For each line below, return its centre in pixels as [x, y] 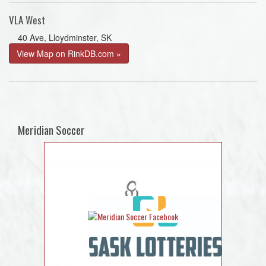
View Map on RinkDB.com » [69, 53]
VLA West [27, 20]
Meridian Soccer [51, 130]
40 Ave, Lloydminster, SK [65, 37]
